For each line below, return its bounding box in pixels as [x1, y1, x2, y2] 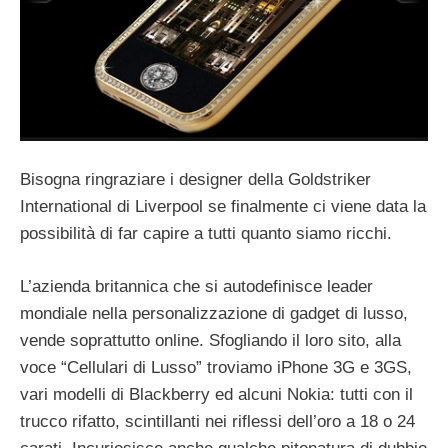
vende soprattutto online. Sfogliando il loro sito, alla [20, 330, 401, 350]
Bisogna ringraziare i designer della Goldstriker [20, 170, 371, 190]
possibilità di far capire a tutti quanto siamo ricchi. [20, 224, 392, 244]
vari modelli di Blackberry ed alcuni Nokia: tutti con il [20, 384, 413, 404]
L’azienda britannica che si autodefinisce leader [20, 276, 373, 296]
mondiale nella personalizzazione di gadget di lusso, [20, 303, 408, 323]
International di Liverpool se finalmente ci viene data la [20, 197, 426, 217]
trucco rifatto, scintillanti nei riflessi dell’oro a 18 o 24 [20, 411, 415, 431]
